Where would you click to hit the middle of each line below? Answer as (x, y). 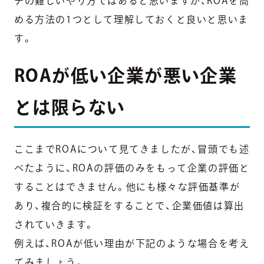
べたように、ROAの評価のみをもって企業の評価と (132, 168)
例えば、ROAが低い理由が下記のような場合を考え (132, 244)
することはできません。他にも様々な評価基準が (127, 187)
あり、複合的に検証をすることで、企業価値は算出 (129, 206)
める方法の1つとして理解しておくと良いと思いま (131, 20)
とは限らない (70, 108)
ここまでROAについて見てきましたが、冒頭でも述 (132, 149)
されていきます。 (55, 225)
